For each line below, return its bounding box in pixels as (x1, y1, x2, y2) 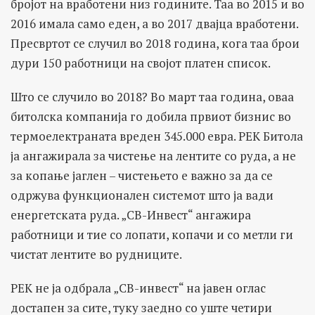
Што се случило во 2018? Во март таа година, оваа (11, 89, 294, 105)
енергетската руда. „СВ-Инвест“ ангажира (11, 207, 251, 224)
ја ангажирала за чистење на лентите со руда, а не (11, 148, 296, 165)
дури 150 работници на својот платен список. (11, 55, 271, 72)
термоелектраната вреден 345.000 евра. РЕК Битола (11, 128, 303, 145)
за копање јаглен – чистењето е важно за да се (11, 167, 273, 184)
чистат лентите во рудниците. (11, 246, 182, 263)
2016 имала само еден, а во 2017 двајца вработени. (11, 15, 298, 32)
